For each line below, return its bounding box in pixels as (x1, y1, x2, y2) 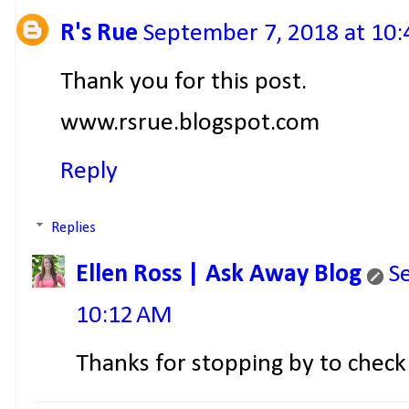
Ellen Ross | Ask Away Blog (76, 262, 362, 288)
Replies (51, 220, 97, 236)
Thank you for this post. (60, 68, 307, 95)
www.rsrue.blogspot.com (60, 110, 320, 136)
